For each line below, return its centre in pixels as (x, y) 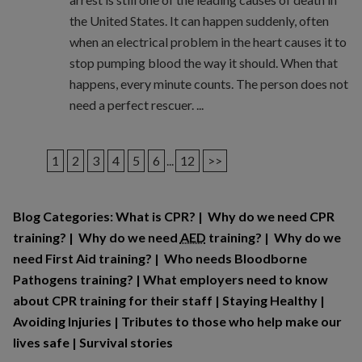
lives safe (41, 343)
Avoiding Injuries (62, 322)
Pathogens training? (73, 280)
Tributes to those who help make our (231, 322)
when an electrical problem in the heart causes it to (208, 42)
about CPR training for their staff (112, 301)
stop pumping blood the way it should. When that (203, 63)
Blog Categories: (64, 217)
